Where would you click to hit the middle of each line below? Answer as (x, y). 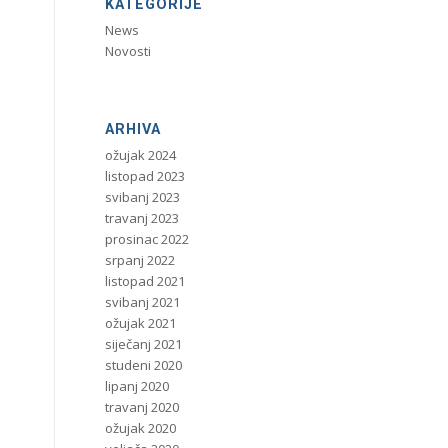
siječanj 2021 (144, 344)
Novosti (128, 51)
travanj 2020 (142, 407)
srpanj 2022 (140, 260)
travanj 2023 (142, 218)
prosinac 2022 (147, 239)
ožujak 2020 (141, 428)
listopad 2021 (145, 281)
